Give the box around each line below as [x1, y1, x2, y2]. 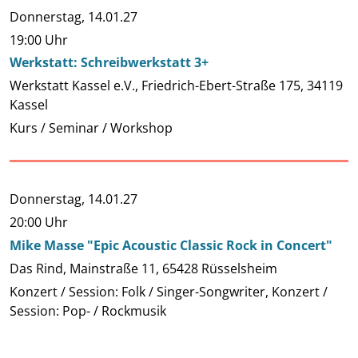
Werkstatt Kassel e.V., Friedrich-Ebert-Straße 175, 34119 [10, 77, 343, 95]
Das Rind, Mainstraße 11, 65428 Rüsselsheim [10, 259, 277, 277]
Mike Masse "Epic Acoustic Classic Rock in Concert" [10, 236, 332, 254]
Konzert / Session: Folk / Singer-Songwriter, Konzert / [10, 282, 328, 300]
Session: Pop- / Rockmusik [10, 301, 166, 320]
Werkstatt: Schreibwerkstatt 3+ [10, 54, 209, 72]
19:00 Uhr [10, 30, 68, 49]
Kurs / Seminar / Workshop [10, 119, 173, 137]
